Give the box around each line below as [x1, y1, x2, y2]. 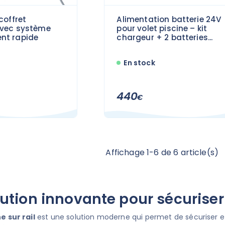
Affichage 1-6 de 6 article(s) [105, 146, 219, 158]
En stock [124, 57, 155, 68]
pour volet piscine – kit [117, 23, 207, 34]
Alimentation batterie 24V [117, 14, 222, 25]
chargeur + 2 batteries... [117, 32, 213, 43]
